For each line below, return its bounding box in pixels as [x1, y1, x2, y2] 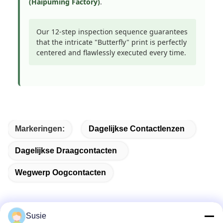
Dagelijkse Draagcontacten [15, 146, 117, 155]
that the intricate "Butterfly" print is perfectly [36, 37, 187, 47]
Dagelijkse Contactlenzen [89, 124, 185, 133]
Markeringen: [15, 124, 65, 133]
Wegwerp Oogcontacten [15, 168, 106, 177]
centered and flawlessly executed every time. [36, 48, 186, 57]
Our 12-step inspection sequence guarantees [36, 27, 188, 36]
